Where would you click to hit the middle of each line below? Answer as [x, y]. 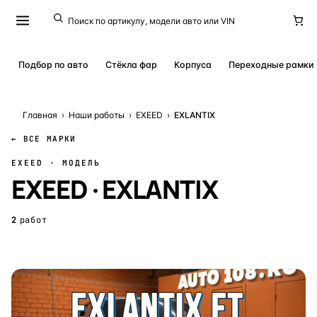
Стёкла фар [131, 65]
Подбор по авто [53, 65]
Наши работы [97, 115]
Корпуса [193, 65]
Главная [40, 115]
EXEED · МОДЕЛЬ [56, 163]
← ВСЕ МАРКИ [44, 139]
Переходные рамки [271, 65]
